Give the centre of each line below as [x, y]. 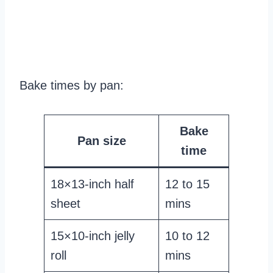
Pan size [101, 141]
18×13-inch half [92, 184]
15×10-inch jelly [93, 236]
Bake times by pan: [72, 86]
